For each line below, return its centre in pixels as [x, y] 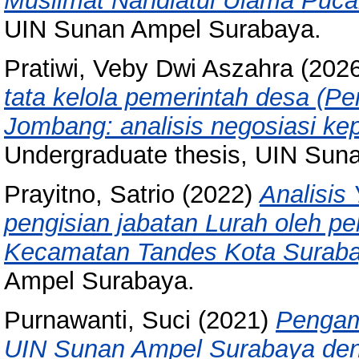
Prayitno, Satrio [89, 194]
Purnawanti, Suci [97, 320]
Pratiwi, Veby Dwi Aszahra [149, 69]
